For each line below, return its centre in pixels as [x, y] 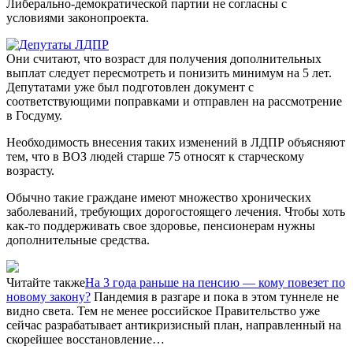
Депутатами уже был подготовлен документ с [130, 87]
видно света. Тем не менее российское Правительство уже [163, 311]
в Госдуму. [34, 115]
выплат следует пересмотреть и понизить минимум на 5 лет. [169, 73]
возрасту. [30, 171]
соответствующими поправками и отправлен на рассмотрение [174, 101]
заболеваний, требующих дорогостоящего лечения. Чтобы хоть [176, 212]
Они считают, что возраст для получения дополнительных [164, 59]
